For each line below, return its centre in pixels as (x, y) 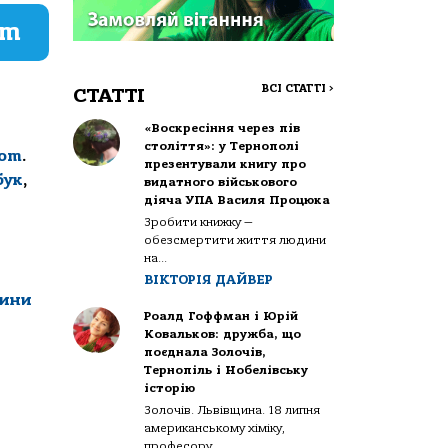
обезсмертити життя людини (235, 239)
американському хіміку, (215, 427)
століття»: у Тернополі (222, 145)
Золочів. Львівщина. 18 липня (232, 409)
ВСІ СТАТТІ (295, 88)
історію (170, 387)
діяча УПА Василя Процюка (237, 199)
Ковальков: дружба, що (223, 333)
